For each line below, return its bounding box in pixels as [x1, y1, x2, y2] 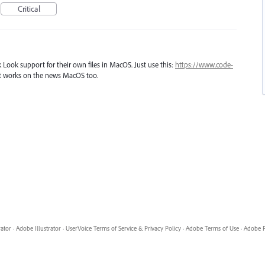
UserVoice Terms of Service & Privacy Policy [65, 224, 181, 233]
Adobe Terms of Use [185, 224, 239, 233]
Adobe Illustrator [15, 224, 61, 233]
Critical [17, 4, 40, 14]
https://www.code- [175, 60, 233, 69]
